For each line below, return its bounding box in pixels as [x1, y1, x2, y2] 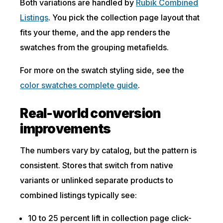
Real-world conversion [20, 106, 161, 121]
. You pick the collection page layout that [48, 12, 200, 22]
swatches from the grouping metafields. [20, 42, 169, 52]
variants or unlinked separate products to [20, 175, 174, 185]
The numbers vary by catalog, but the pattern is [20, 145, 197, 155]
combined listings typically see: [20, 190, 137, 200]
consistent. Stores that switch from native [20, 160, 174, 170]
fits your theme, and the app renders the [20, 27, 171, 37]
